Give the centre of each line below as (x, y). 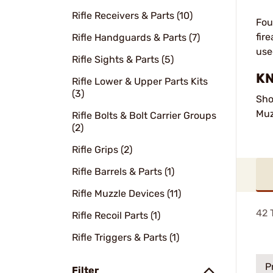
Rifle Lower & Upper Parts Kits (140, 81)
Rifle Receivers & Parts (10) (132, 16)
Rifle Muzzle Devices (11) (126, 193)
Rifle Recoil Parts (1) (116, 215)
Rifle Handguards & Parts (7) (136, 37)
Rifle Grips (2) (102, 150)
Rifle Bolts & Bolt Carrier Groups (144, 115)
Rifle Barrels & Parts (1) (123, 172)
